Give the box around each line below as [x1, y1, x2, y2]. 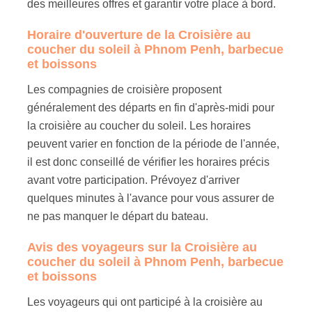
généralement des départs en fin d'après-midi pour [27, 101, 275, 114]
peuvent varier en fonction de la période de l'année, [27, 137, 280, 150]
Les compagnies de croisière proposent [27, 83, 222, 95]
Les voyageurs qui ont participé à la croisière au [27, 295, 263, 308]
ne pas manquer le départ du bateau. [27, 210, 209, 222]
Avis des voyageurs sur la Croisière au [27, 240, 258, 254]
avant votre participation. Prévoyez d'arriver [27, 173, 240, 186]
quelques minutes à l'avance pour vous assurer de [27, 192, 275, 204]
